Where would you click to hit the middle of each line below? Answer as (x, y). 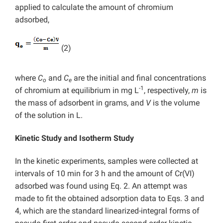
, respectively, (168, 90)
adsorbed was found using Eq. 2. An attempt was (101, 186)
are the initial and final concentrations (139, 78)
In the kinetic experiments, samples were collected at (107, 161)
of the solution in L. (49, 115)
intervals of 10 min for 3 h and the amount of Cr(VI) (105, 173)
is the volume (175, 103)
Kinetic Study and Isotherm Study (74, 138)
